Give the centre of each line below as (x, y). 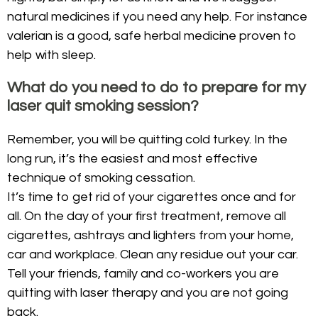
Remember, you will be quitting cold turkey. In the (147, 140)
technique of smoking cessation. (101, 178)
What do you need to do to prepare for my (157, 88)
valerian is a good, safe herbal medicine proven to (152, 36)
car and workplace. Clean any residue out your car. (153, 255)
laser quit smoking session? (103, 106)
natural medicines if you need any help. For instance (157, 17)
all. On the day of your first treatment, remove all (147, 216)
